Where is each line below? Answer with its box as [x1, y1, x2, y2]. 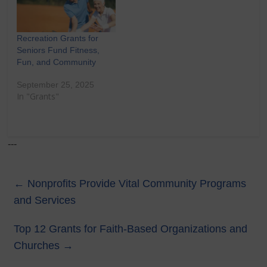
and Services [14, 194, 76, 207]
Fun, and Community [17, 57, 97, 67]
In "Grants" [17, 91, 60, 103]
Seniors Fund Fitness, [17, 45, 100, 55]
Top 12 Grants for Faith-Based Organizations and [14, 223, 248, 235]
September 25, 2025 [17, 80, 95, 90]
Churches [14, 240, 63, 252]
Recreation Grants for [17, 33, 99, 44]
